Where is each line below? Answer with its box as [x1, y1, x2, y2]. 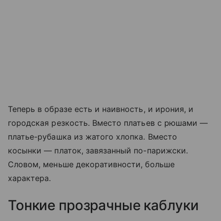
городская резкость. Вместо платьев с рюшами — [8, 117, 208, 128]
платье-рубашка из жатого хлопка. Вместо [8, 131, 177, 142]
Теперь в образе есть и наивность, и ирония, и [8, 104, 194, 114]
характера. [8, 173, 51, 183]
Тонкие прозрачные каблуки [8, 196, 199, 214]
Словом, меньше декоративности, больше [8, 159, 175, 169]
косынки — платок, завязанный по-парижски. [8, 145, 188, 155]
